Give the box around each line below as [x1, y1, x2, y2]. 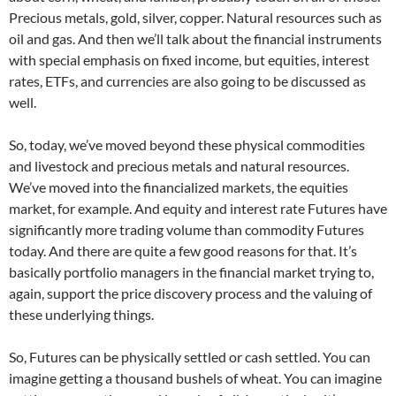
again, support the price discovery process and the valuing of [9, 285, 372, 302]
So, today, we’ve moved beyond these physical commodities [9, 136, 365, 154]
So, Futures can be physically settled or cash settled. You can [9, 348, 370, 366]
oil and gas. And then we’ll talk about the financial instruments [9, 30, 382, 48]
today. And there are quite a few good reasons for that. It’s [9, 242, 357, 260]
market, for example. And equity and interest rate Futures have [9, 200, 387, 217]
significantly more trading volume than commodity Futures [9, 221, 364, 239]
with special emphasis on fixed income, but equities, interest [9, 51, 369, 69]
